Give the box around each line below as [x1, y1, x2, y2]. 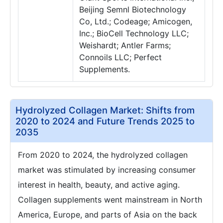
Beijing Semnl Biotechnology [79, 4, 186, 14]
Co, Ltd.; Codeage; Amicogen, [79, 16, 192, 26]
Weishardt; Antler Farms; [79, 40, 171, 50]
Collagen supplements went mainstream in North [18, 195, 202, 205]
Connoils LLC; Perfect [79, 52, 162, 62]
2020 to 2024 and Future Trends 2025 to [15, 115, 195, 126]
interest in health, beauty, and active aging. [18, 180, 180, 190]
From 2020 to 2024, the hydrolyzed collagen [18, 150, 188, 160]
